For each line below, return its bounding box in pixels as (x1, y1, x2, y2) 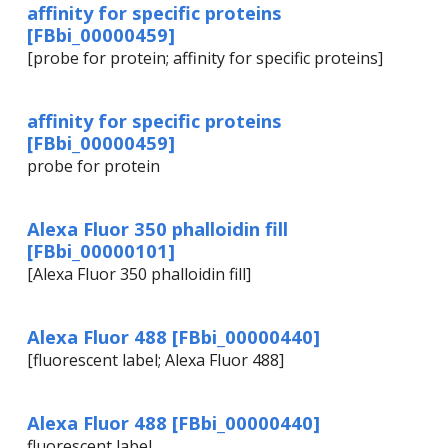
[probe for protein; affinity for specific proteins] (27, 47, 383, 70)
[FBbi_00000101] (27, 238, 175, 264)
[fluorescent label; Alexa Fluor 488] (27, 349, 284, 372)
